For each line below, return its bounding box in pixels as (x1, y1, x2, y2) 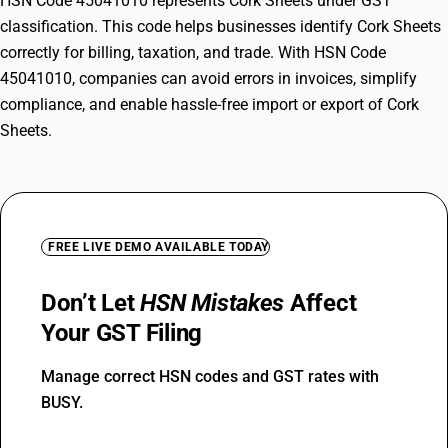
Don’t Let (41, 289, 141, 317)
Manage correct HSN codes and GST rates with (41, 367, 379, 386)
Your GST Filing (41, 319, 203, 347)
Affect (284, 289, 357, 317)
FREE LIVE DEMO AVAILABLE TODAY (48, 240, 269, 254)
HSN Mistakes (140, 289, 285, 317)
